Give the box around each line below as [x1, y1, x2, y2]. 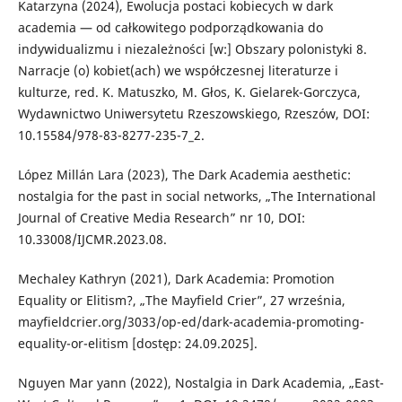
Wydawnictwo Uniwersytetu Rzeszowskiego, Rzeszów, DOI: [17, 104, 370, 122]
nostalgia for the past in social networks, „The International [17, 187, 376, 205]
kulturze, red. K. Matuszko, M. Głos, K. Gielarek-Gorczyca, [17, 83, 361, 100]
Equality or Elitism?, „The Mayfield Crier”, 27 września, [17, 291, 345, 309]
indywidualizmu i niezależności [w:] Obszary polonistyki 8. [17, 39, 367, 57]
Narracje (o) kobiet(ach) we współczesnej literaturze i [17, 61, 338, 79]
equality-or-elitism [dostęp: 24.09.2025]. [17, 334, 258, 352]
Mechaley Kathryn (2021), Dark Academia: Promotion [17, 269, 335, 287]
